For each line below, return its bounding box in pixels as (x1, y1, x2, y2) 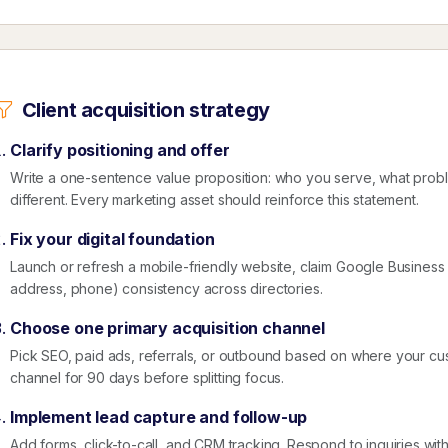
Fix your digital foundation (10, 229, 215, 250)
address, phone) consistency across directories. (10, 280, 323, 298)
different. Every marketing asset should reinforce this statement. (10, 191, 419, 209)
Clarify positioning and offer (10, 140, 230, 161)
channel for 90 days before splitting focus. (10, 369, 285, 387)
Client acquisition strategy (21, 98, 270, 123)
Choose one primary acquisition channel (10, 318, 325, 339)
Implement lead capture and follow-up (10, 407, 308, 428)
